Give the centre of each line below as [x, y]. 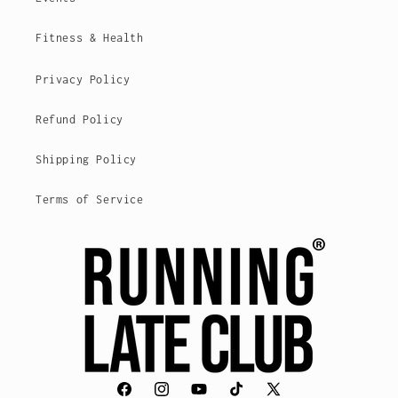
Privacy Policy [83, 80]
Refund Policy [80, 119]
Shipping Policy [86, 159]
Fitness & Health [90, 38]
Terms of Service [90, 199]
